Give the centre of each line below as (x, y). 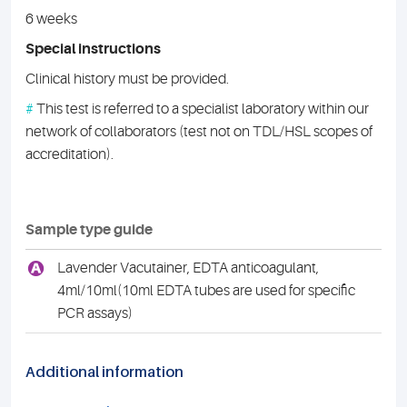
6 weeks (51, 19)
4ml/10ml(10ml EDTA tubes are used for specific (206, 291)
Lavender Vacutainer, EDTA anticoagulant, (188, 268)
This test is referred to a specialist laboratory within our (201, 109)
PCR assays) (94, 313)
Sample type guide (89, 230)
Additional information (104, 372)
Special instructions (93, 49)
